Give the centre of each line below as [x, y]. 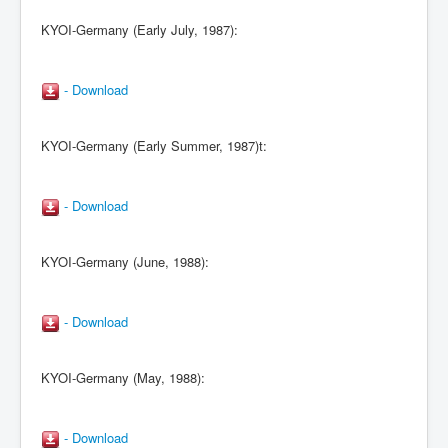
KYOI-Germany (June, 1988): [125, 261]
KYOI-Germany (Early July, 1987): [139, 29]
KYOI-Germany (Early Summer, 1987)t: [154, 145]
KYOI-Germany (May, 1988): [123, 378]
